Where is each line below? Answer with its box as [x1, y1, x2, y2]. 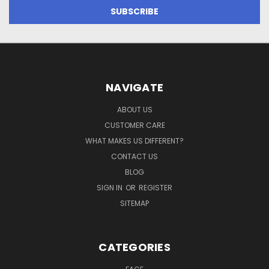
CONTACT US [111, 151, 158, 162]
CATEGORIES [98, 239, 171, 255]
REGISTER [139, 182, 172, 193]
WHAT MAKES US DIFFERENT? [85, 135, 184, 146]
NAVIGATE [106, 79, 163, 95]
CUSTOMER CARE [104, 119, 165, 130]
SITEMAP [120, 198, 149, 208]
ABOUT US [116, 104, 153, 115]
